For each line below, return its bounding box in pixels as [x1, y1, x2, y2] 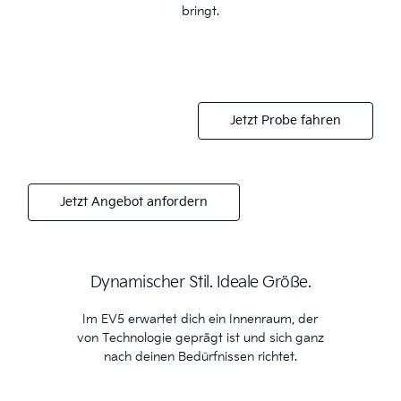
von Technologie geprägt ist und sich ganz [76, 330, 324, 346]
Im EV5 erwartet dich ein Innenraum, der [82, 311, 319, 327]
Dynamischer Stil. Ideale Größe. [90, 273, 311, 292]
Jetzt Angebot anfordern [59, 193, 208, 209]
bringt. [181, 4, 219, 19]
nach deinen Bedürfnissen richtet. [103, 349, 297, 364]
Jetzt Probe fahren [230, 113, 342, 128]
